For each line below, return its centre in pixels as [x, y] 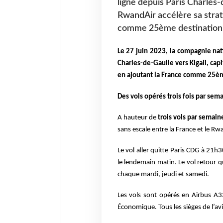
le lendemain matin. [148, 163]
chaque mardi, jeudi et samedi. [164, 175]
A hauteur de [137, 118]
